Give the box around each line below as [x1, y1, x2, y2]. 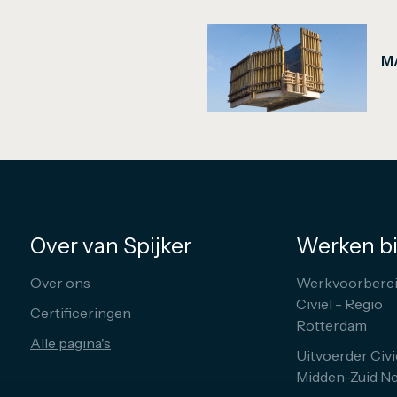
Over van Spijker [30, 232, 191, 259]
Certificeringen [30, 303, 131, 322]
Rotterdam [296, 315, 367, 334]
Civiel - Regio [296, 294, 383, 313]
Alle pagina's [30, 333, 111, 352]
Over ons [30, 273, 90, 292]
